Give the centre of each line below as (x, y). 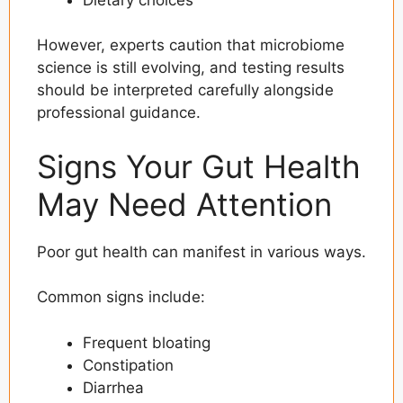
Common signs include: (121, 297)
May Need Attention (184, 204)
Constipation (128, 365)
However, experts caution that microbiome (191, 45)
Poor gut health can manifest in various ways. (201, 251)
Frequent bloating (147, 342)
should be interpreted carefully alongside (185, 90)
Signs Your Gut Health (199, 166)
